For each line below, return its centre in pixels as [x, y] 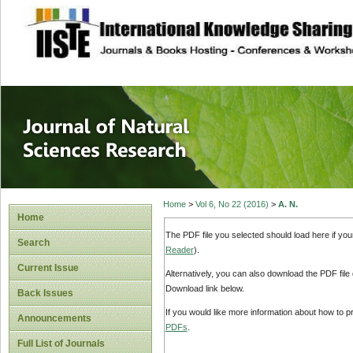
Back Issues [45, 293]
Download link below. [204, 289]
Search [33, 243]
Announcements [54, 318]
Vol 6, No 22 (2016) [232, 204]
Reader [179, 249]
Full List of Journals [61, 344]
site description [152, 24]
